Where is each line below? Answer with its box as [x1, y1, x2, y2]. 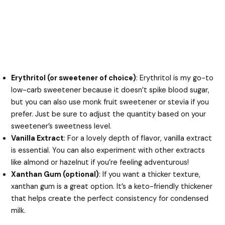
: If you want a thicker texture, [99, 169, 201, 179]
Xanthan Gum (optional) [11, 169, 99, 179]
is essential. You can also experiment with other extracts [11, 145, 205, 155]
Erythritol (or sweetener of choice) [11, 73, 137, 83]
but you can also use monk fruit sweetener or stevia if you [11, 97, 209, 107]
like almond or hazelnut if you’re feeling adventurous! [11, 157, 189, 167]
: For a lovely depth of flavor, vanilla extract [64, 133, 212, 143]
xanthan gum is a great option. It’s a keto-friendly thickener [11, 181, 213, 191]
